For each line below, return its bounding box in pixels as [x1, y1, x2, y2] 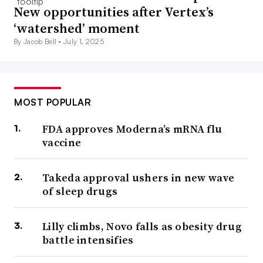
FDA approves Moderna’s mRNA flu [42, 122, 222, 137]
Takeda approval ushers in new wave [42, 170, 235, 186]
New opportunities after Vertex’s [14, 3, 214, 21]
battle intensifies [42, 232, 134, 248]
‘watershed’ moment [14, 19, 140, 38]
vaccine [42, 135, 82, 150]
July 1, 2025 [63, 37, 104, 46]
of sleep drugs [42, 184, 118, 199]
